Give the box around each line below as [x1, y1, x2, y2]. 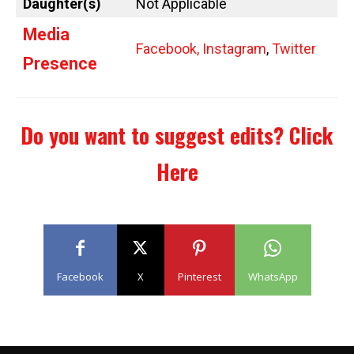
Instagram [202, 40, 266, 57]
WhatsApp [247, 269, 298, 284]
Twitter [272, 40, 316, 57]
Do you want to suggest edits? [21, 119, 289, 151]
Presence [23, 53, 97, 73]
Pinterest [177, 269, 221, 284]
